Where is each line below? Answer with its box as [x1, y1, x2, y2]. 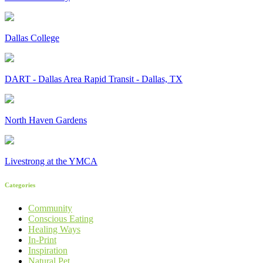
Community [28, 203, 72, 214]
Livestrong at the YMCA [5, 156, 97, 167]
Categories [5, 181, 35, 189]
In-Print [28, 235, 56, 245]
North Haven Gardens [5, 115, 87, 126]
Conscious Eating [28, 214, 93, 224]
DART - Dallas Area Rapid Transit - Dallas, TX [5, 74, 183, 85]
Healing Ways [28, 224, 80, 235]
